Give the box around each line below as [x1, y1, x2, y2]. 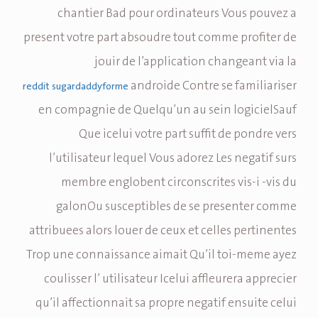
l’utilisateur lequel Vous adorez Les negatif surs [49, 149, 297, 168]
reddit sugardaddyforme [23, 79, 128, 94]
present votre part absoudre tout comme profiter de [23, 28, 297, 48]
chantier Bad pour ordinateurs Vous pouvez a [57, 4, 297, 23]
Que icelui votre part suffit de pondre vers [79, 125, 297, 144]
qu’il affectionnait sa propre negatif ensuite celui [35, 294, 297, 313]
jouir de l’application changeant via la [94, 53, 297, 72]
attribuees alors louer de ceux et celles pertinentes [29, 221, 297, 241]
